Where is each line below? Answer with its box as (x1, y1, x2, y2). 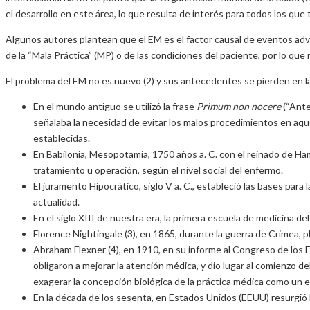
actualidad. (33, 195, 80, 208)
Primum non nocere (197, 100, 281, 112)
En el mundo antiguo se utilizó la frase (33, 100, 197, 112)
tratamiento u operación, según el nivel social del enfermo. (33, 163, 283, 176)
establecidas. (33, 131, 90, 144)
